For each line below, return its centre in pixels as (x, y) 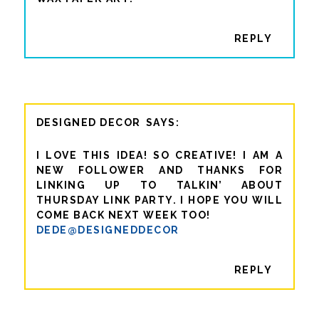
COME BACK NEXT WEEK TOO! (123, 215)
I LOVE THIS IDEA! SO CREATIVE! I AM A (159, 155)
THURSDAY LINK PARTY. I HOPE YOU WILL (159, 200)
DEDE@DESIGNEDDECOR (108, 230)
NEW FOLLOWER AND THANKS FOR (159, 170)
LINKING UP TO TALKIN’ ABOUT (159, 185)
